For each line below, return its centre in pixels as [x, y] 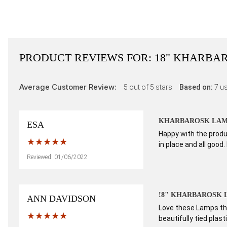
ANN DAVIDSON [61, 199]
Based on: [197, 87]
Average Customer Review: [69, 87]
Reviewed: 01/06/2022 [57, 157]
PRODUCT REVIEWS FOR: [87, 58]
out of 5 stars [151, 87]
